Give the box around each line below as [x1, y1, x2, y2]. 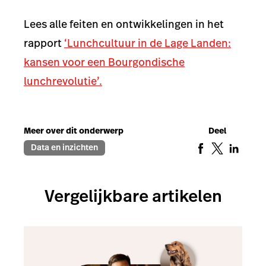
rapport [24, 35, 64, 50]
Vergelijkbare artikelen [44, 185, 222, 208]
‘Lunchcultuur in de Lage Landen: [64, 35, 231, 50]
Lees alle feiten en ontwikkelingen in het [24, 16, 224, 31]
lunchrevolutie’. [24, 73, 102, 88]
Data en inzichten [31, 141, 98, 153]
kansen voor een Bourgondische [24, 54, 185, 69]
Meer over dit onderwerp [24, 125, 123, 137]
